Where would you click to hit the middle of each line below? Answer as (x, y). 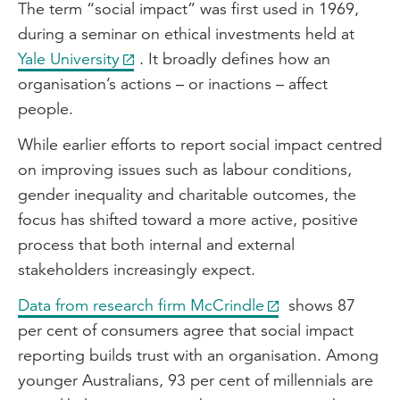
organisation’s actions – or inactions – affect (173, 83)
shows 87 (320, 305)
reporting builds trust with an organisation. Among (198, 355)
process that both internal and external (156, 244)
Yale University (69, 58)
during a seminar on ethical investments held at (186, 33)
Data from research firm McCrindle (141, 305)
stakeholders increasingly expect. (137, 269)
